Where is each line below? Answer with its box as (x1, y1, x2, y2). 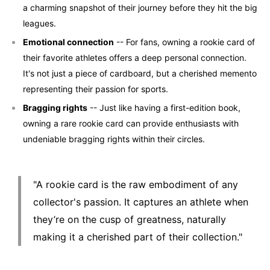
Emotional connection (23, 36, 114, 47)
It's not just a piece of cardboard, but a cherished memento (23, 67, 257, 78)
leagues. (23, 17, 56, 28)
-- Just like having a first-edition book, (87, 102, 240, 113)
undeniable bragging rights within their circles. (23, 133, 205, 144)
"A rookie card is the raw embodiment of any (33, 178, 238, 190)
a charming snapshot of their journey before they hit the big (23, 2, 257, 13)
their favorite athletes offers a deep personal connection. (23, 52, 246, 63)
